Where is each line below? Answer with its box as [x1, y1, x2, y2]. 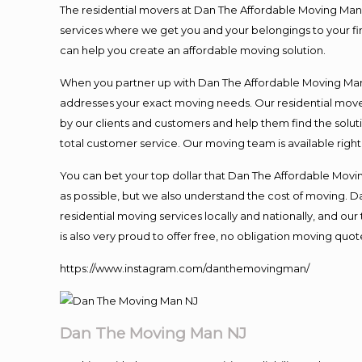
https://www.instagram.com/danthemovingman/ [60, 262, 310, 275]
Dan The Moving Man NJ [60, 324, 247, 343]
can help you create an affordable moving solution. [60, 44, 326, 57]
